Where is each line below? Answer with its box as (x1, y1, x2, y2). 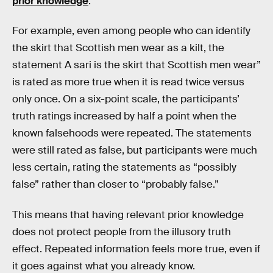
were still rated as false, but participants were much (12, 144, 257, 157)
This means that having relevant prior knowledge (12, 208, 244, 221)
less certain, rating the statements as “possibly (12, 161, 236, 174)
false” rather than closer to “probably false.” (12, 178, 219, 191)
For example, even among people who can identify (12, 24, 250, 38)
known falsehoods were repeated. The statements (12, 127, 252, 140)
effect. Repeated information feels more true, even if (12, 242, 260, 255)
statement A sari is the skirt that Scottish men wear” (12, 58, 261, 72)
